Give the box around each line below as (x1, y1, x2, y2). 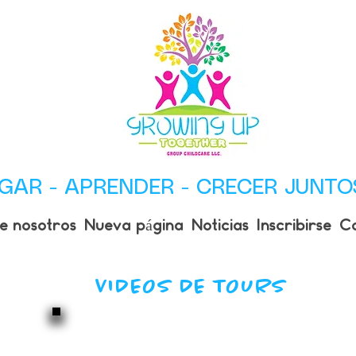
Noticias (192, 214, 249, 234)
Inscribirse (257, 214, 331, 234)
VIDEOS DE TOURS (95, 276, 288, 299)
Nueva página (84, 214, 184, 234)
